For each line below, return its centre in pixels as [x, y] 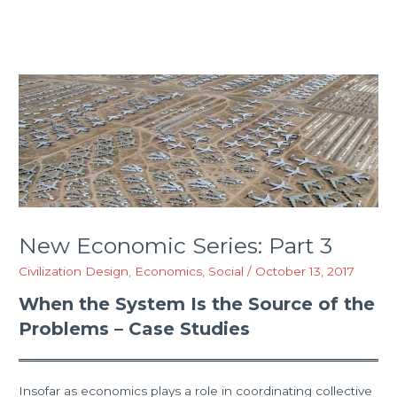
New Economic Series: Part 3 [176, 245]
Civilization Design [74, 271]
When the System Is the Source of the [197, 304]
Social [226, 271]
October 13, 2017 [305, 271]
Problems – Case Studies [135, 329]
